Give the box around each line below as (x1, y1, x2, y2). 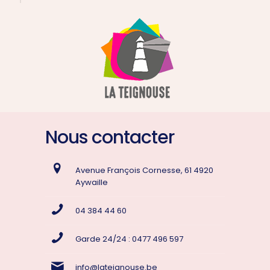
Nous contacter (45, 125, 174, 150)
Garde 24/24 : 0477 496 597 (75, 233, 183, 245)
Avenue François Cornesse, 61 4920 (75, 165, 213, 176)
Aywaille (75, 177, 108, 188)
